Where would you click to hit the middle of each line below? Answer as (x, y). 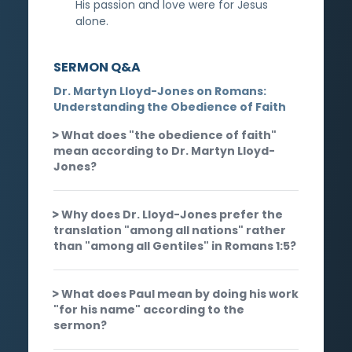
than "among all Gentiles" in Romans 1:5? (175, 246)
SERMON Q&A (97, 67)
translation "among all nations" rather (170, 230)
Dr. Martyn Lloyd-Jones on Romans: (160, 91)
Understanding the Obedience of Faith (170, 106)
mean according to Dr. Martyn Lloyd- (164, 150)
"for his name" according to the (149, 309)
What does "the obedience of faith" (169, 135)
